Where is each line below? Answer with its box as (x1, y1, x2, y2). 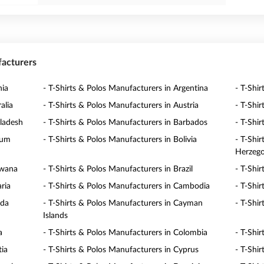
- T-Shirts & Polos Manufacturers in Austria (43, 101, 199, 110)
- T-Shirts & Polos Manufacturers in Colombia (43, 229, 208, 237)
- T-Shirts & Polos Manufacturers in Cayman (43, 199, 203, 207)
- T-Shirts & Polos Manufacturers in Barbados (43, 118, 208, 127)
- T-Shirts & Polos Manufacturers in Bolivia (43, 136, 197, 144)
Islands (43, 212, 68, 220)
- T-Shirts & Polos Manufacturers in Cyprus (43, 246, 199, 254)
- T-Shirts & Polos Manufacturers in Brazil (43, 165, 193, 173)
